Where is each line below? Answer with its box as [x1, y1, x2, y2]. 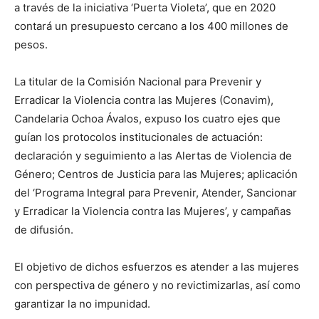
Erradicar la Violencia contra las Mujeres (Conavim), [14, 93, 273, 108]
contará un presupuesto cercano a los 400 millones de [14, 19, 288, 33]
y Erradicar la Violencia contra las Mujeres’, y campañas [14, 204, 291, 219]
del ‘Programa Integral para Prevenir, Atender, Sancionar [14, 186, 297, 200]
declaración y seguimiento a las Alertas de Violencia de [14, 149, 292, 163]
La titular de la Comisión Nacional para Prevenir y [14, 75, 261, 89]
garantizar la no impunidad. [14, 297, 150, 311]
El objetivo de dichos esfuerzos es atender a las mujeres [14, 260, 299, 274]
